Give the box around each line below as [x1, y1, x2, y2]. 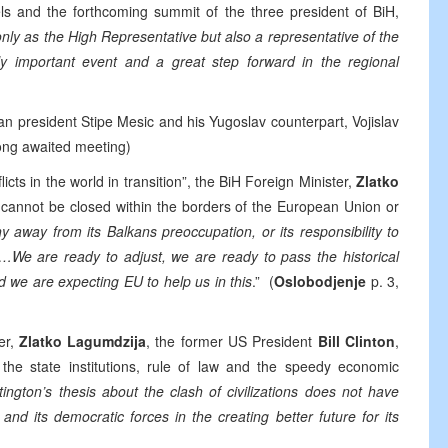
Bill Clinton [317, 331, 395, 351]
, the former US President [146, 331, 318, 351]
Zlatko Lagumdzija [18, 331, 147, 351]
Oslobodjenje [274, 271, 366, 291]
